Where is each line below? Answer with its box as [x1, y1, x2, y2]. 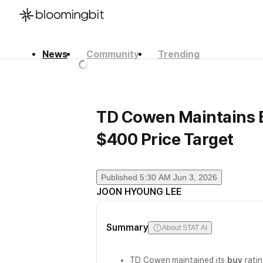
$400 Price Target [96, 129, 234, 149]
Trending [158, 48, 200, 60]
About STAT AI [162, 224, 207, 232]
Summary [106, 222, 149, 233]
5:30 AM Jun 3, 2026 [140, 173, 217, 182]
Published [101, 173, 137, 182]
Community [86, 48, 139, 60]
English [18, 69, 48, 80]
